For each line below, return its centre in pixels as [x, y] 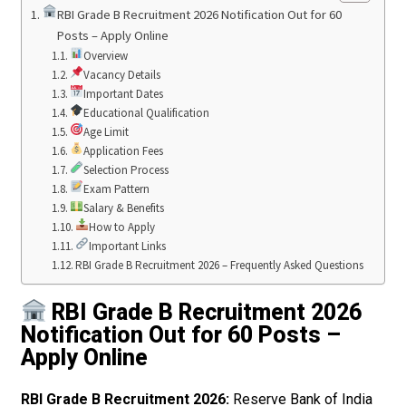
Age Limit [106, 132]
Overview [105, 56]
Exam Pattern [116, 189]
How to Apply [121, 227]
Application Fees [123, 151]
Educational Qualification [146, 113]
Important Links [127, 246]
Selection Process [126, 170]
